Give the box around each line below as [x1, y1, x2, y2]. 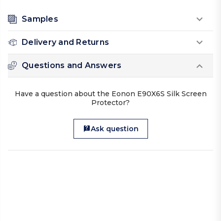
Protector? [91, 98, 130, 108]
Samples [22, 14, 58, 24]
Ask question [90, 124, 139, 134]
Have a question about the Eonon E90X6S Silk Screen [14, 89, 207, 99]
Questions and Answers [22, 61, 122, 71]
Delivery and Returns [22, 37, 109, 47]
